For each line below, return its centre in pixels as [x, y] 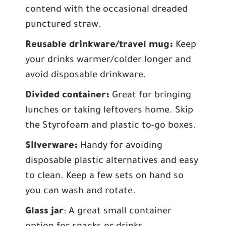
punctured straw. [63, 25]
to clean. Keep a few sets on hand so [104, 177]
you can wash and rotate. [80, 192]
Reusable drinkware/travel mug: [100, 45]
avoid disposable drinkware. [86, 76]
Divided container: [69, 96]
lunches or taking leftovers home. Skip [109, 111]
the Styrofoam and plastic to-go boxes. [111, 126]
